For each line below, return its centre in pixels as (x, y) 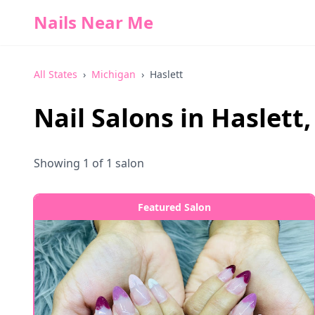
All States (56, 74)
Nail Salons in (122, 118)
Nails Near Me (94, 22)
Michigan (114, 74)
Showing (58, 163)
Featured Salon (174, 207)
